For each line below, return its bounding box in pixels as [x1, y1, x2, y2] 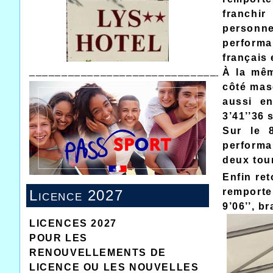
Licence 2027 [29, 186, 124, 204]
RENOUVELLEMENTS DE [29, 247, 166, 258]
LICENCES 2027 [29, 218, 117, 229]
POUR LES [29, 232, 88, 243]
